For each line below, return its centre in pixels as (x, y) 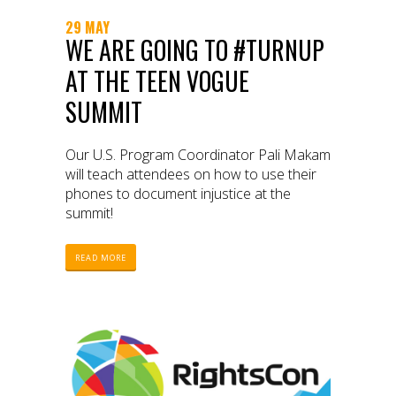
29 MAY (88, 28)
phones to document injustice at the (178, 194)
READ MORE (101, 258)
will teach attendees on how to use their (191, 175)
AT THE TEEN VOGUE (157, 81)
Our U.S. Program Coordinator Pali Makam (198, 155)
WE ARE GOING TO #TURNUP (195, 50)
